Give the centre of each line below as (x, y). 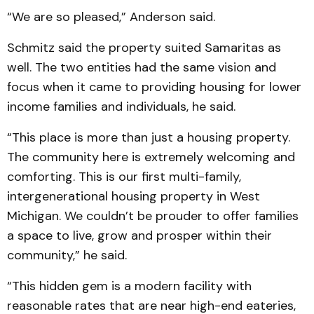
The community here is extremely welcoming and (151, 157)
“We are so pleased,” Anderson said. (113, 16)
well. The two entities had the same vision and (142, 67)
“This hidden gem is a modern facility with (129, 286)
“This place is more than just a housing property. (149, 137)
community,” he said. (69, 255)
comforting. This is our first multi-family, (124, 176)
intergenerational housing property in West (134, 196)
